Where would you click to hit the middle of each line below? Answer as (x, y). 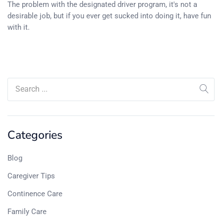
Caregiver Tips (31, 176)
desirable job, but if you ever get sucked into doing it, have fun (109, 16)
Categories (35, 135)
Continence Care (35, 194)
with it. (19, 28)
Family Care (27, 212)
